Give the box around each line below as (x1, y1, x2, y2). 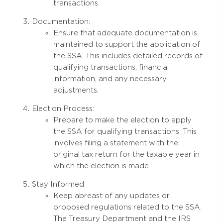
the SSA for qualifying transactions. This (53, 127, 197, 136)
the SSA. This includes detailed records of (53, 52, 203, 60)
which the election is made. (53, 162, 150, 170)
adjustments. (53, 86, 99, 95)
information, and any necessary (53, 75, 167, 83)
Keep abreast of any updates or (53, 192, 170, 200)
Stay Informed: (32, 180, 86, 189)
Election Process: (32, 105, 94, 113)
